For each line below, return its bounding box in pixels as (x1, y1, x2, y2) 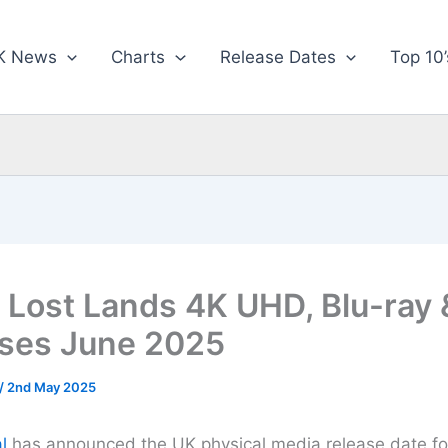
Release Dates (219, 47, 336, 67)
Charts (111, 47, 166, 67)
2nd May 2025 (6, 378, 96, 395)
